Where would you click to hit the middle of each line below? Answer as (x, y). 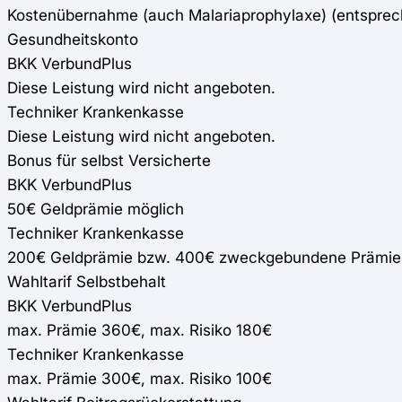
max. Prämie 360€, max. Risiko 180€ (140, 329)
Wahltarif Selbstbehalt (87, 281)
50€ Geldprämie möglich (96, 208)
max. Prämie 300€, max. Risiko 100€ (140, 378)
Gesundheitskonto (73, 39)
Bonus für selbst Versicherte (109, 160)
